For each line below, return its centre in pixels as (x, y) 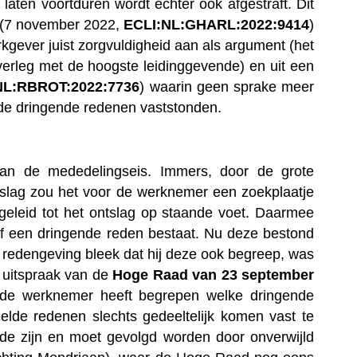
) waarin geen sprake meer (227, 86)
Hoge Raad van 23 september (213, 275)
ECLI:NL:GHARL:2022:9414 (216, 24)
